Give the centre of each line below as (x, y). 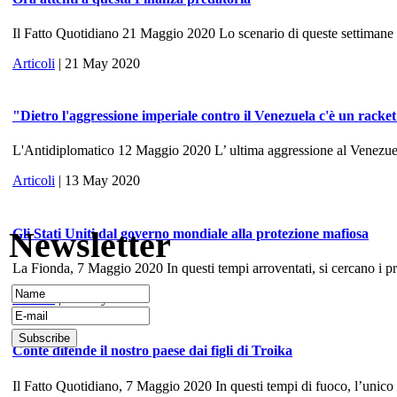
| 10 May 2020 (97, 298)
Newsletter (90, 245)
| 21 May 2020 (97, 63)
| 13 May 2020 (97, 181)
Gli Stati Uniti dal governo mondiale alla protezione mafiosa (191, 233)
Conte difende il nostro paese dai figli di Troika (152, 351)
